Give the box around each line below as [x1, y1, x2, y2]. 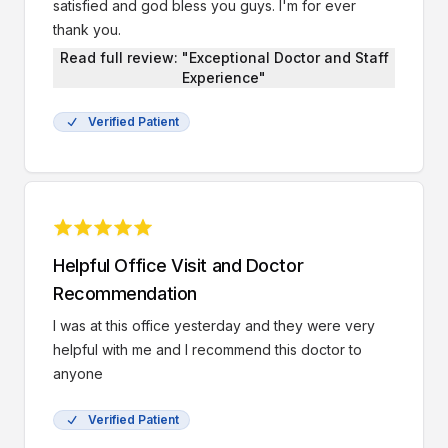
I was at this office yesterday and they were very [53, 317, 375, 334]
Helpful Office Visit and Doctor [53, 255, 304, 276]
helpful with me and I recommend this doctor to [53, 341, 362, 358]
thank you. [53, 21, 121, 38]
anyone [53, 365, 103, 382]
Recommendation [53, 283, 197, 304]
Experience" [182, 69, 266, 86]
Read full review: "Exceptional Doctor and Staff [59, 49, 389, 66]
